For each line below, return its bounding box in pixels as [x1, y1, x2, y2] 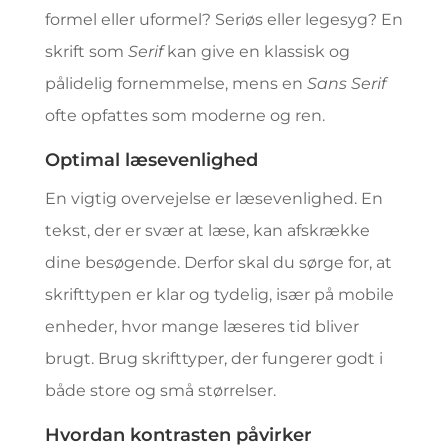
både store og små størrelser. [44, 381, 276, 400]
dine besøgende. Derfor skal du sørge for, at [44, 253, 392, 272]
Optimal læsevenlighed [44, 149, 258, 171]
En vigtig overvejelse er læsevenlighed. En [44, 189, 383, 208]
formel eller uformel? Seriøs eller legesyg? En [44, 10, 403, 29]
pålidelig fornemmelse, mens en [44, 74, 307, 93]
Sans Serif [306, 74, 386, 93]
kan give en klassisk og [162, 42, 350, 61]
